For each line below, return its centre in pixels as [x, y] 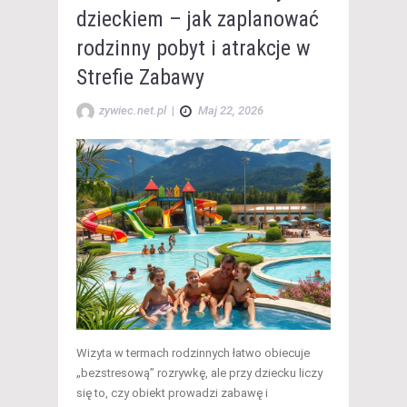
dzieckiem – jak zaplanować [198, 19]
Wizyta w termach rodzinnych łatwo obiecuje [193, 352]
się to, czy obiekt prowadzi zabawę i [172, 392]
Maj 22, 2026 [231, 110]
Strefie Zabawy [140, 77]
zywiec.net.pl [133, 110]
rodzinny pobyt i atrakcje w [194, 48]
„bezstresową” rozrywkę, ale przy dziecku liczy [199, 372]
